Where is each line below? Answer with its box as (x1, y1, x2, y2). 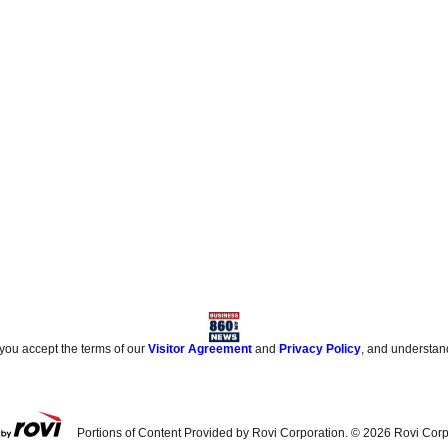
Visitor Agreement (148, 342, 253, 357)
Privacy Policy (279, 342, 362, 357)
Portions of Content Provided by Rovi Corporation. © (76, 426, 363, 441)
